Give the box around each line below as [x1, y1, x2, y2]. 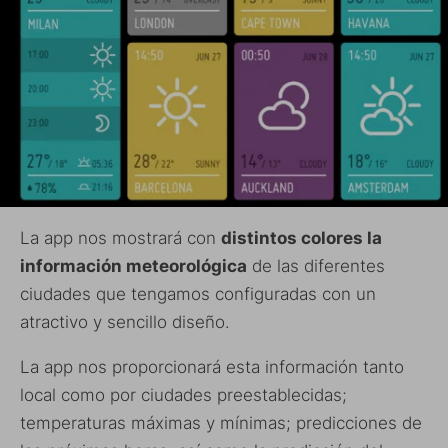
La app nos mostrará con [20, 227, 221, 248]
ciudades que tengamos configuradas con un [20, 283, 376, 304]
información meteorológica [20, 255, 247, 276]
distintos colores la [221, 227, 382, 248]
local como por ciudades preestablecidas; [20, 384, 347, 405]
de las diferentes [247, 255, 385, 276]
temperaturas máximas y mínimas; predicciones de [20, 412, 422, 433]
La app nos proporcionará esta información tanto [20, 356, 404, 377]
